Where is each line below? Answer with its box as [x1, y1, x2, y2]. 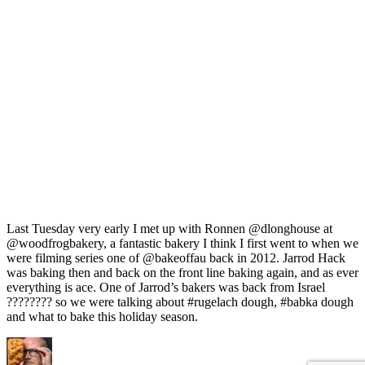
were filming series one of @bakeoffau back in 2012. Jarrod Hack [7, 251, 345, 266]
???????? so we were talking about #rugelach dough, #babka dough [7, 295, 354, 310]
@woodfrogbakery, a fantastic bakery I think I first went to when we [7, 236, 358, 251]
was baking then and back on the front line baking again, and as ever [7, 266, 358, 280]
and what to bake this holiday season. [7, 310, 198, 324]
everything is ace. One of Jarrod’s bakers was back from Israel [7, 280, 325, 295]
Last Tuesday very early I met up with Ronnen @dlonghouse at [7, 222, 332, 236]
